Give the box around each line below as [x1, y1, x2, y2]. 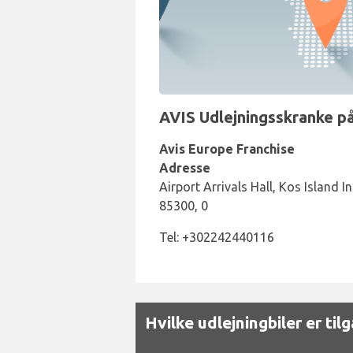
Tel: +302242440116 [159, 230, 274, 244]
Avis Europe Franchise [159, 142, 295, 156]
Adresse [159, 161, 210, 175]
